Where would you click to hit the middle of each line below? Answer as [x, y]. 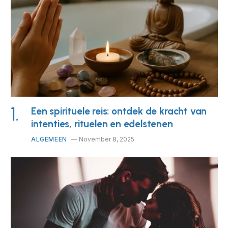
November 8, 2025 [106, 139]
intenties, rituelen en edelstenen [102, 124]
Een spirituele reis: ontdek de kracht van [119, 111]
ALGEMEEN [49, 139]
